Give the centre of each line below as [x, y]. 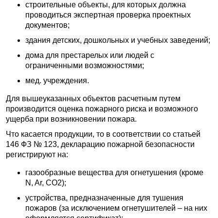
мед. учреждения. [57, 81]
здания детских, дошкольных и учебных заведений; [118, 40]
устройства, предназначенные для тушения [104, 198]
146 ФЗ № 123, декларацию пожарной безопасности [100, 144]
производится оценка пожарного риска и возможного [102, 109]
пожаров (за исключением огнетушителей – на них [116, 208]
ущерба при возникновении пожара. [71, 119]
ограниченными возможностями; [85, 65]
